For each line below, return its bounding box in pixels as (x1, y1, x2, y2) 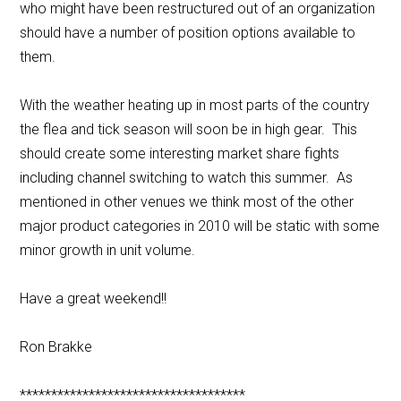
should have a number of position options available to (20, 24, 356, 42)
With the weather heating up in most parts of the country (20, 97, 371, 115)
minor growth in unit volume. (20, 242, 200, 260)
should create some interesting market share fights (20, 145, 340, 163)
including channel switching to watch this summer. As (20, 169, 354, 187)
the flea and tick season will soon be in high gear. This (20, 121, 358, 139)
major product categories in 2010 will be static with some (20, 218, 380, 235)
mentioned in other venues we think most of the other (20, 193, 354, 211)
